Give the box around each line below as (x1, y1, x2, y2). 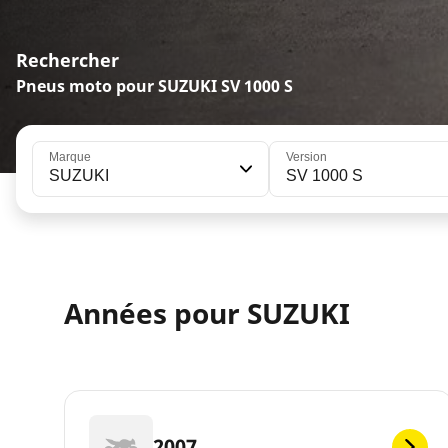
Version (285, 150, 327, 165)
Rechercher (16, 48, 119, 73)
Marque (49, 150, 91, 165)
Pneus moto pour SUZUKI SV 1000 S (16, 75, 293, 98)
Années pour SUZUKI (64, 294, 350, 333)
